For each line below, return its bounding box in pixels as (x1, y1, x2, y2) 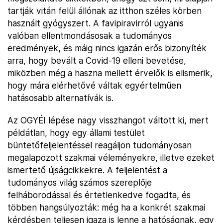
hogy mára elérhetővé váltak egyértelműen (7, 80, 181, 91)
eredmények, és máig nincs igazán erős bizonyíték (7, 43, 207, 53)
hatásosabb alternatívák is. (7, 93, 113, 103)
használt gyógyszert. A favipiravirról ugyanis (7, 18, 184, 28)
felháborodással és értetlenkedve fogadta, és (7, 190, 191, 200)
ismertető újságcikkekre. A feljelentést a (7, 165, 167, 175)
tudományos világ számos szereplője (7, 177, 152, 188)
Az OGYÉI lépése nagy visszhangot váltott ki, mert (7, 115, 209, 125)
